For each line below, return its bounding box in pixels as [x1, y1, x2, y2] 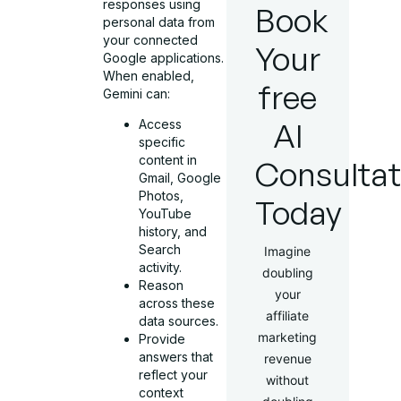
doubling [261, 265, 313, 280]
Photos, [139, 188, 184, 204]
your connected [103, 31, 199, 47]
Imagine [264, 243, 311, 259]
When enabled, [103, 67, 195, 83]
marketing [258, 329, 318, 345]
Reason [139, 277, 184, 294]
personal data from [103, 13, 216, 30]
